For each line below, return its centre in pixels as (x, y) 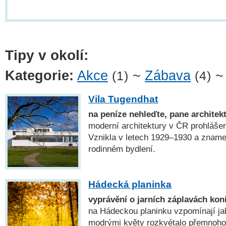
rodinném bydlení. (122, 149)
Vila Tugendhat (123, 99)
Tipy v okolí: (47, 55)
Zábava (168, 76)
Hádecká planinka (130, 184)
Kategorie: (39, 76)
